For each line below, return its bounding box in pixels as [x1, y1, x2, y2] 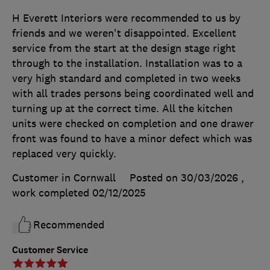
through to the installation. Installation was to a [12, 56, 242, 70]
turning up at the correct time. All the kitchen [12, 101, 233, 115]
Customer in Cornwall [12, 171, 116, 184]
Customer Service [12, 243, 88, 256]
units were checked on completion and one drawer [12, 116, 254, 130]
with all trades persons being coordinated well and [12, 86, 254, 100]
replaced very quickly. [12, 146, 116, 160]
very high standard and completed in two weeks [12, 71, 240, 85]
